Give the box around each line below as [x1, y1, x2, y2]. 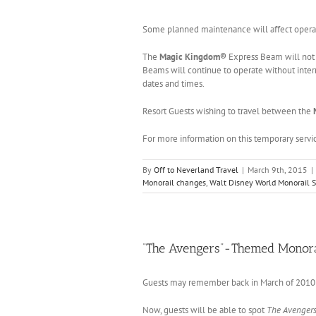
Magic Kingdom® [159, 50, 229, 63]
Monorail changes [142, 176, 206, 188]
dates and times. [142, 77, 205, 90]
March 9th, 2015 [248, 164, 308, 175]
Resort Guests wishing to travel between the [142, 104, 313, 117]
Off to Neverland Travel [154, 164, 238, 175]
